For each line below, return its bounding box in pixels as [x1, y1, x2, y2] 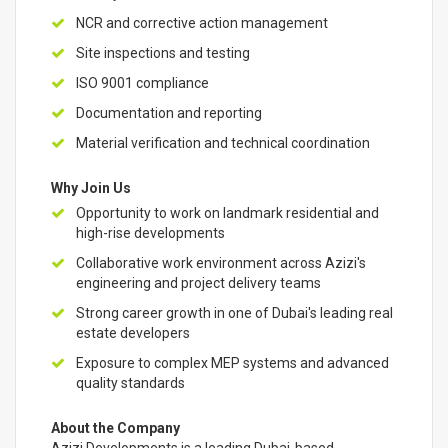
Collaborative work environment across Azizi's [76, 255, 366, 271]
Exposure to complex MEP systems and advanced [76, 355, 389, 371]
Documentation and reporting [76, 105, 262, 121]
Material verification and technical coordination [76, 135, 370, 151]
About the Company [51, 420, 180, 436]
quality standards [76, 375, 185, 391]
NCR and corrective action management [76, 15, 328, 31]
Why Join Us [51, 180, 131, 196]
